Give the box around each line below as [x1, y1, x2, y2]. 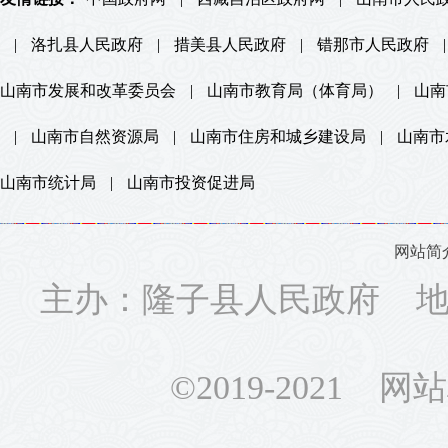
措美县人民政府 [174, 36, 286, 53]
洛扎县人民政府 [31, 36, 143, 53]
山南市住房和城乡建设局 [190, 128, 366, 145]
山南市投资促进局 [127, 174, 255, 191]
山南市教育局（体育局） [207, 82, 383, 99]
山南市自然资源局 [31, 128, 159, 145]
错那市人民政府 [317, 36, 429, 53]
